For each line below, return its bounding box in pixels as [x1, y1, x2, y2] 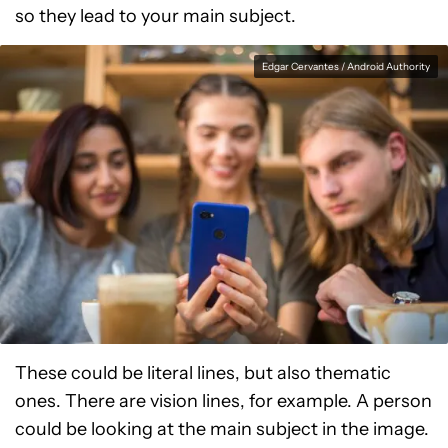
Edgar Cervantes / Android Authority [262, 59, 430, 73]
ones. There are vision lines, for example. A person [15, 389, 432, 412]
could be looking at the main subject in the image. [15, 417, 429, 440]
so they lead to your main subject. [15, 4, 296, 27]
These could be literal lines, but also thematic [15, 361, 391, 384]
